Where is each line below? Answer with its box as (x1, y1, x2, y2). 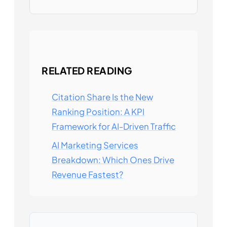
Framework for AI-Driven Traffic (52, 121, 176, 132)
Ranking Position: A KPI (52, 106, 144, 117)
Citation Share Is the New (52, 91, 153, 102)
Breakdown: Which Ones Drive (52, 155, 174, 166)
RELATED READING (42, 64, 133, 77)
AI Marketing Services (52, 140, 138, 151)
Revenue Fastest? (52, 169, 123, 180)
